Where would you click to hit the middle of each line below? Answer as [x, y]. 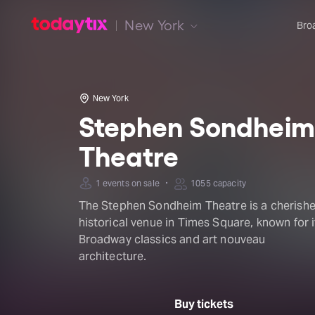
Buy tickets [204, 304]
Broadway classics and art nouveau [172, 239]
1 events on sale [127, 183]
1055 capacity [219, 183]
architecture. [112, 256]
